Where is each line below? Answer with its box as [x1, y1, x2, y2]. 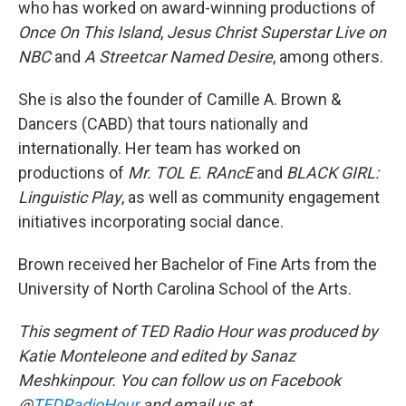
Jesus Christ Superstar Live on [167, 23, 386, 42]
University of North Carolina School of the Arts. [18, 279, 352, 298]
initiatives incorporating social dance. [18, 212, 284, 231]
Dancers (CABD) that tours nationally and [18, 114, 308, 133]
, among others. [273, 47, 383, 66]
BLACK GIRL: [286, 163, 379, 182]
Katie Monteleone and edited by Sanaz [18, 346, 295, 365]
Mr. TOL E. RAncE [128, 163, 256, 182]
